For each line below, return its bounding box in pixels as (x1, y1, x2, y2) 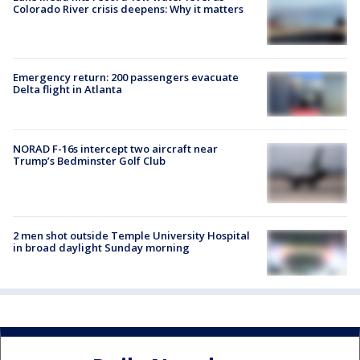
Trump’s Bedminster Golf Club (13, 153, 166, 169)
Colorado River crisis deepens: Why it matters (13, 2, 243, 17)
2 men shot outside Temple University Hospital (13, 228, 250, 243)
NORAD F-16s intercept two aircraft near (13, 141, 218, 157)
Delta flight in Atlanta (13, 82, 122, 97)
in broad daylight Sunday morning (13, 240, 190, 256)
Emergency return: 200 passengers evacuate (13, 70, 239, 85)
